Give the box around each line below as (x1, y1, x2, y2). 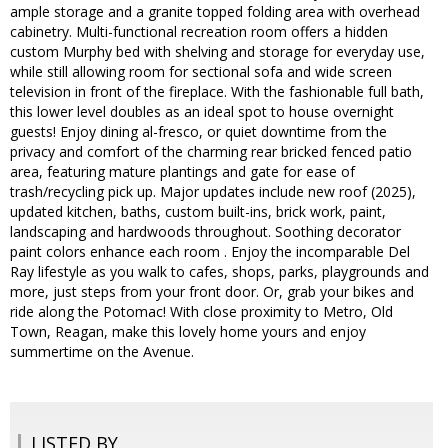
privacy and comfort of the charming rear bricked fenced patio (10, 142, 412, 162)
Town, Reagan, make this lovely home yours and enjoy (10, 322, 366, 342)
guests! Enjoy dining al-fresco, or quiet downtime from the (10, 122, 387, 142)
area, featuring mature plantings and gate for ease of (10, 162, 355, 182)
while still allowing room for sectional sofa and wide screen (10, 62, 392, 82)
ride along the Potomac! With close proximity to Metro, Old (10, 302, 393, 322)
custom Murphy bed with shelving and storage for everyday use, (10, 42, 425, 62)
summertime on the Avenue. (10, 342, 194, 362)
